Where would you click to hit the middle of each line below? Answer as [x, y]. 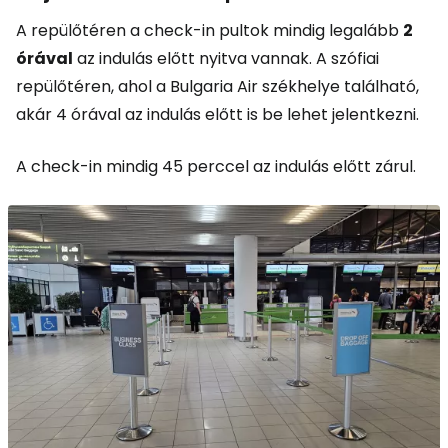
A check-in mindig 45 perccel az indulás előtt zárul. [216, 166]
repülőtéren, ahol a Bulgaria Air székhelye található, [217, 86]
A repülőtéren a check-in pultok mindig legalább [209, 30]
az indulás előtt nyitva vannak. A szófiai [226, 58]
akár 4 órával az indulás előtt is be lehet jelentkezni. [217, 114]
